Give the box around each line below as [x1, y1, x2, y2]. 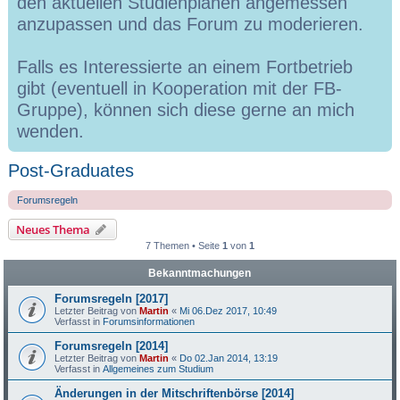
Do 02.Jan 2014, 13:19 [179, 353, 279, 363]
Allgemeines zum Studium [103, 363, 214, 374]
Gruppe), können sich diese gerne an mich [17, 100, 355, 120]
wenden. [17, 121, 85, 141]
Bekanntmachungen [148, 267, 252, 279]
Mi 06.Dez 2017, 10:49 [179, 305, 278, 316]
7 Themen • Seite [145, 240, 222, 251]
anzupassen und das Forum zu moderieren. [17, 14, 364, 34]
